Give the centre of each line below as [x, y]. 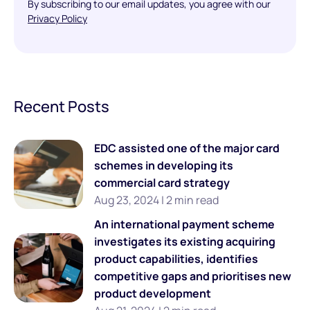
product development [153, 293]
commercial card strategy [162, 182]
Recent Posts [62, 106]
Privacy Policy [57, 18]
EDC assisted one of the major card [187, 148]
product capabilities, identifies [176, 258]
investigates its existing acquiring [185, 241]
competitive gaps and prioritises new [193, 276]
